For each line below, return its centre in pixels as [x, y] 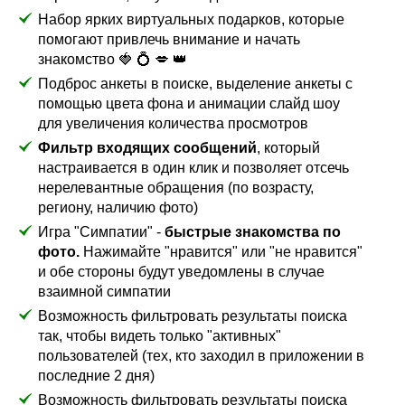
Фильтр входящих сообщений [148, 148]
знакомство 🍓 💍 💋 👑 [113, 60]
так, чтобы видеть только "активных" [160, 336]
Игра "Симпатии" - [102, 232]
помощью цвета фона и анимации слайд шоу [189, 104]
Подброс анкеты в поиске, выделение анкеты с [196, 84]
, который [289, 148]
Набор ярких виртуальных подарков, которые [192, 20]
